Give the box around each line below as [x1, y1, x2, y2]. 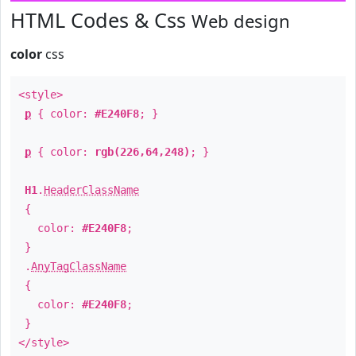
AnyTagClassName [31, 260, 126, 273]
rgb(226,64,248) [95, 145, 190, 158]
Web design [192, 9, 290, 33]
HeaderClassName [44, 184, 139, 196]
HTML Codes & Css [10, 6, 192, 33]
